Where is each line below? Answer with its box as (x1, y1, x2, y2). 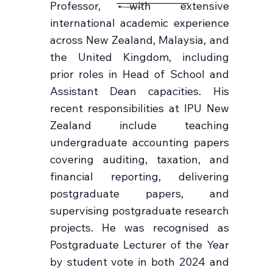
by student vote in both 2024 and (49, 255, 229, 269)
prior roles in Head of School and (49, 67, 229, 82)
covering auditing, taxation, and (49, 152, 229, 167)
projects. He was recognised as (49, 221, 229, 235)
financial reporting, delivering (49, 169, 229, 184)
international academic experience (49, 16, 229, 30)
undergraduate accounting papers (49, 135, 229, 150)
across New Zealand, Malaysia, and (49, 33, 229, 48)
